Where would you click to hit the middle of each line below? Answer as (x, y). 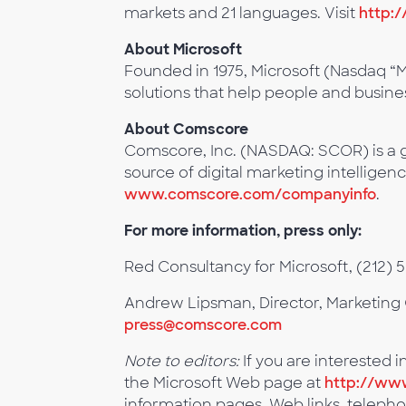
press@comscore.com (203, 325)
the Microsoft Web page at (224, 383)
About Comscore (186, 130)
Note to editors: (182, 362)
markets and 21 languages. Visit (242, 14)
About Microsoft (183, 50)
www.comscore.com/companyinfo (250, 195)
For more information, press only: (243, 231)
